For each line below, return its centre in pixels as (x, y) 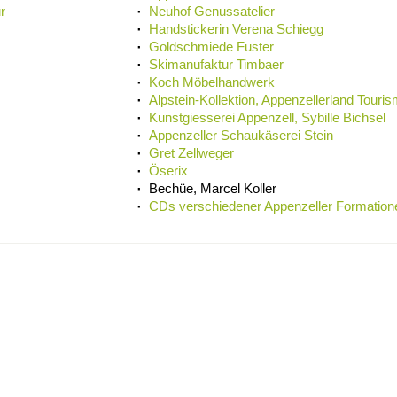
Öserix (168, 171)
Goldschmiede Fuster (211, 47)
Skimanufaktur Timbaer (216, 65)
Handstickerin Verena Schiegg (236, 29)
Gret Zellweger (191, 153)
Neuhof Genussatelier (212, 12)
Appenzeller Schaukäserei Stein (241, 136)
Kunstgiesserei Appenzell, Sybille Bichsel (267, 118)
